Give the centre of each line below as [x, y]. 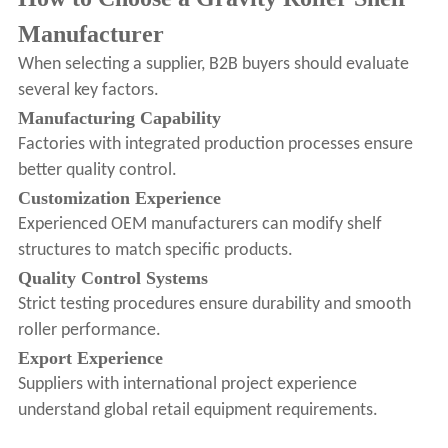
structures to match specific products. [155, 251]
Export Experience [90, 358]
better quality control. [97, 171]
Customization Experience [119, 198]
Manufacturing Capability [119, 118]
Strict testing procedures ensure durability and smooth [214, 305]
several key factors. [88, 91]
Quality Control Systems [112, 278]
